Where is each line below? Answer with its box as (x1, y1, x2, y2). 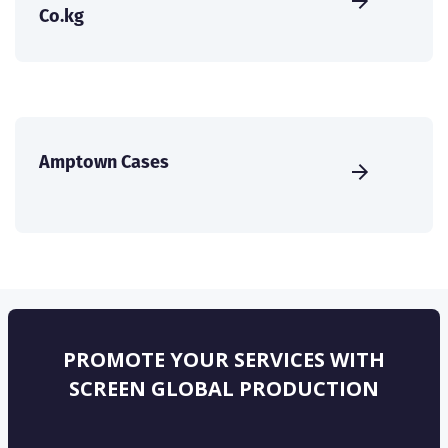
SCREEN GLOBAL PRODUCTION (69, 374, 379, 402)
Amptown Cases (39, 148, 169, 174)
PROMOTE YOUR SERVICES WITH (63, 345, 385, 373)
